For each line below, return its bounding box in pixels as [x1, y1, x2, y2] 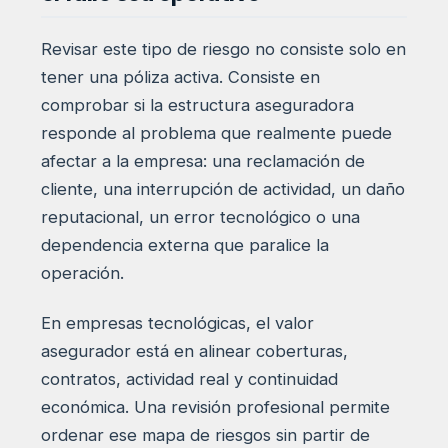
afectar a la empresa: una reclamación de [40, 150, 365, 171]
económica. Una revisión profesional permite [40, 396, 390, 417]
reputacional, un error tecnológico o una [40, 206, 360, 227]
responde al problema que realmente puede [40, 122, 392, 143]
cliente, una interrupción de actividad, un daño [40, 178, 405, 199]
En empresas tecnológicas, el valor [40, 312, 314, 333]
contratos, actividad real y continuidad [40, 368, 338, 389]
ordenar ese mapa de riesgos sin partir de [40, 424, 370, 445]
